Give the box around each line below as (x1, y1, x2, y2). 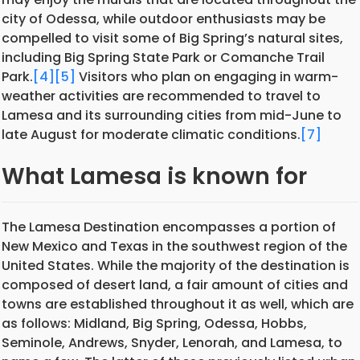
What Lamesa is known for (2, 160, 307, 192)
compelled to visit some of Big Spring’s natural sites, (2, 29, 343, 47)
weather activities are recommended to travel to (2, 87, 321, 105)
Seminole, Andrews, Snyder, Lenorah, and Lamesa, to (2, 333, 342, 352)
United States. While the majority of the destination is (2, 256, 350, 275)
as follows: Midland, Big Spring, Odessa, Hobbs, (2, 313, 307, 333)
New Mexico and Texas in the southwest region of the (2, 236, 347, 256)
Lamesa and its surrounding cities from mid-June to (2, 106, 342, 125)
